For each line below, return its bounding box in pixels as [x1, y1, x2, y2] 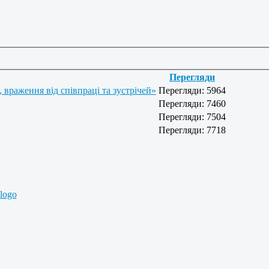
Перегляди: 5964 [159, 85, 226, 95]
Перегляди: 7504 [159, 111, 226, 122]
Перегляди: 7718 [159, 124, 226, 135]
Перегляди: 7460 [159, 98, 226, 109]
